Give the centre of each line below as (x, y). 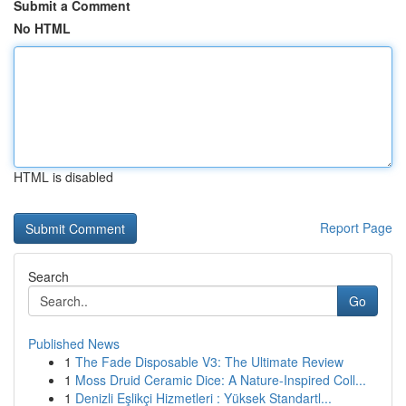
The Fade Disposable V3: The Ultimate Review (209, 362)
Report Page (356, 227)
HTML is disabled (63, 177)
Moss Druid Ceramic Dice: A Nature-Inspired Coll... (221, 380)
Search (48, 276)
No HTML (42, 28)
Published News (74, 343)
